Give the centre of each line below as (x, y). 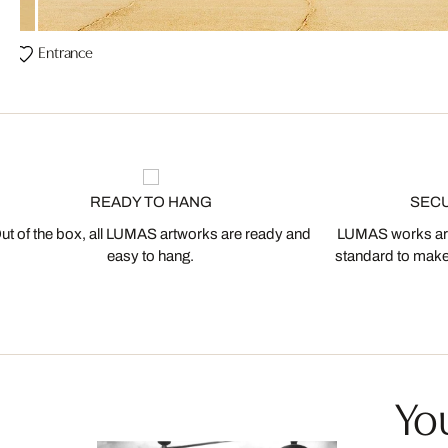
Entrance (65, 51)
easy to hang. (150, 256)
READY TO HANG (150, 202)
